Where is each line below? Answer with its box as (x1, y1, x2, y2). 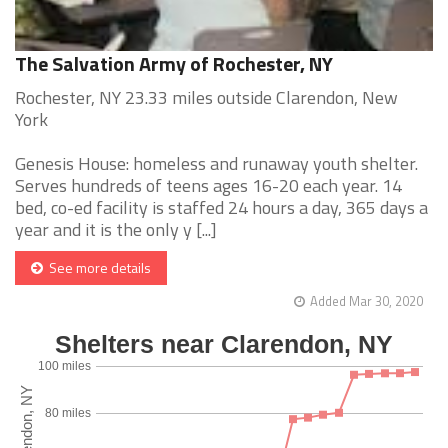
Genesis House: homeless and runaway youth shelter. (15, 150, 418, 178)
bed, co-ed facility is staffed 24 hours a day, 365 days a (15, 194, 428, 222)
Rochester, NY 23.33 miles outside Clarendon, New (15, 84, 398, 112)
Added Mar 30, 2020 (310, 291, 423, 312)
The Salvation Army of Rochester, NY (15, 48, 333, 80)
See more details (43, 257, 151, 279)
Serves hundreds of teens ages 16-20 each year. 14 (15, 172, 402, 200)
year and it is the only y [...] (15, 216, 217, 244)
